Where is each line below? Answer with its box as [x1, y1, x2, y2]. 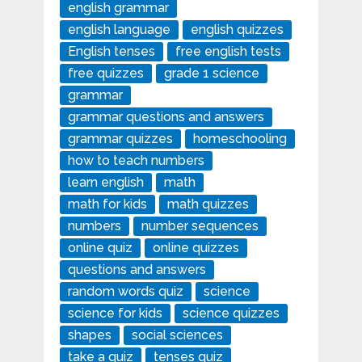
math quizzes [166, 196, 249, 212]
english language [67, 21, 170, 37]
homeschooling [192, 130, 287, 146]
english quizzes [190, 21, 284, 37]
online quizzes [152, 239, 239, 255]
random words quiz [67, 283, 183, 299]
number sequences [141, 217, 259, 234]
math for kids [67, 196, 147, 212]
